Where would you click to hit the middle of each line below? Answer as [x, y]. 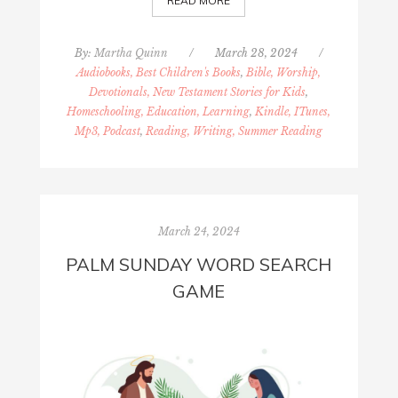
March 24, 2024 [199, 231]
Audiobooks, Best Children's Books [159, 72]
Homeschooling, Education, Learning [159, 111]
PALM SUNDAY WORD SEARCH [199, 264]
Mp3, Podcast [108, 131]
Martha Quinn [131, 52]
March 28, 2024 [256, 52]
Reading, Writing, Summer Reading [235, 131]
